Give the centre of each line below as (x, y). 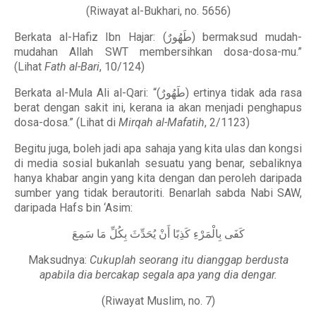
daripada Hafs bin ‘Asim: (73, 208)
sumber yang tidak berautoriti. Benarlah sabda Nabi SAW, (158, 193)
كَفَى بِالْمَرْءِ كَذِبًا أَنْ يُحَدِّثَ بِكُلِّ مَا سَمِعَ (158, 234)
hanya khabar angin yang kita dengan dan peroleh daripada (158, 178)
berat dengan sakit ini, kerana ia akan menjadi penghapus (158, 108)
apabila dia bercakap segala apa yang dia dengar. (158, 275)
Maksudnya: (59, 260)
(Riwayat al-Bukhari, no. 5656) (158, 11)
